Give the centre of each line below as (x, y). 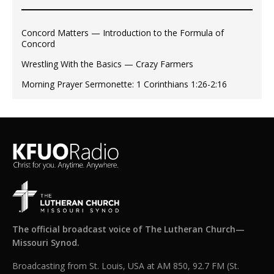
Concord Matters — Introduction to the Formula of (123, 33)
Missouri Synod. (46, 243)
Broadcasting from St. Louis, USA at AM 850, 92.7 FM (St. (126, 266)
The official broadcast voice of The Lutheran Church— (129, 229)
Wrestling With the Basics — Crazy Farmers (107, 64)
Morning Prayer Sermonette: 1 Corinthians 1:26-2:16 (124, 84)
